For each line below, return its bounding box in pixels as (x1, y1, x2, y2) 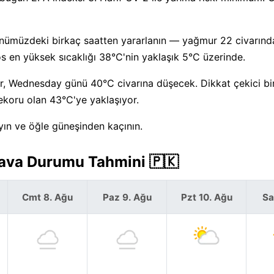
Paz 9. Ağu (102, 191, 152, 203)
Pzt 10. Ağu (180, 191, 232, 203)
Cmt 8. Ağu (22, 191, 73, 203)
